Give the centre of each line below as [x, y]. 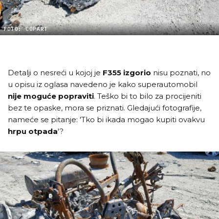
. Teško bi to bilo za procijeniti [148, 96]
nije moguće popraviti [51, 96]
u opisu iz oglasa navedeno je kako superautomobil [103, 84]
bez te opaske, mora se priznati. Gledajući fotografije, [105, 108]
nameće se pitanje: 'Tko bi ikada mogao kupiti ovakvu [106, 120]
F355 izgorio [127, 73]
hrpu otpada [33, 131]
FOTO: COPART [26, 29]
